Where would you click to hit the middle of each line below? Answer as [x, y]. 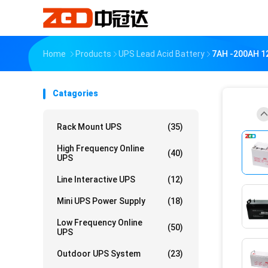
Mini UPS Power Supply [101, 201]
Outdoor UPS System [99, 254]
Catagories [75, 93]
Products [93, 54]
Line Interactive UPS [96, 179]
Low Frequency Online [100, 223]
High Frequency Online [100, 148]
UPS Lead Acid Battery [162, 54]
